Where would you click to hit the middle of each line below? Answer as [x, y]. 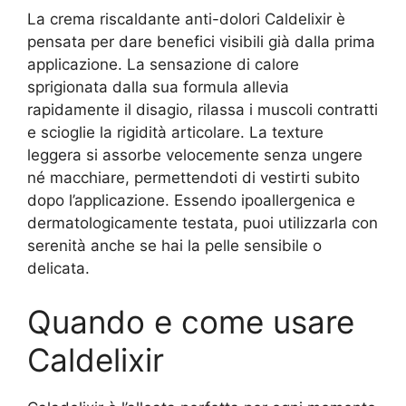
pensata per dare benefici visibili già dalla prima [201, 41]
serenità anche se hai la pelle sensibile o [174, 245]
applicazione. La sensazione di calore [163, 64]
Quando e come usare [191, 322]
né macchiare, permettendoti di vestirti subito [193, 177]
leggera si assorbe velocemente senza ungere [195, 155]
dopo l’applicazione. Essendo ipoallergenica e [191, 200]
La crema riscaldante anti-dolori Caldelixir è [186, 19]
